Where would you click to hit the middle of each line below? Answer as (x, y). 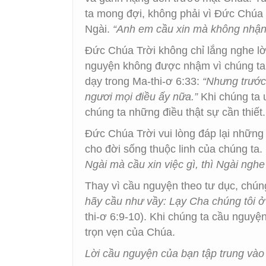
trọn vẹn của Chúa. (130, 232)
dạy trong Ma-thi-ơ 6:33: (144, 81)
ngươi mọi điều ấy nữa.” (141, 97)
